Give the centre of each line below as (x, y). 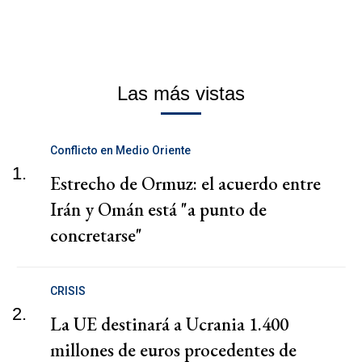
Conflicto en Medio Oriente (120, 151)
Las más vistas (181, 94)
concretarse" (96, 236)
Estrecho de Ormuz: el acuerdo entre (185, 184)
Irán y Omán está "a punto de (158, 210)
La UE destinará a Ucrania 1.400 (169, 324)
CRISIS (68, 291)
